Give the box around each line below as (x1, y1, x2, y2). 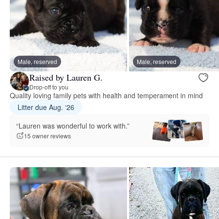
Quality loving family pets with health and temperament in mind (10, 90, 203, 101)
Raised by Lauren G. (29, 71, 103, 83)
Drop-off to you (29, 82, 68, 91)
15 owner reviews (24, 131, 71, 140)
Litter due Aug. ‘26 (18, 102, 74, 112)
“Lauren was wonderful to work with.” (16, 120, 130, 131)
